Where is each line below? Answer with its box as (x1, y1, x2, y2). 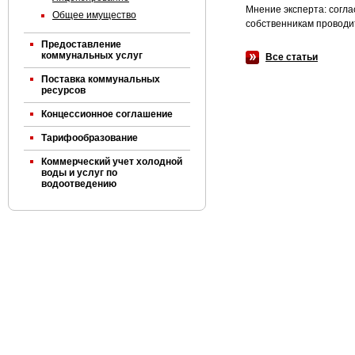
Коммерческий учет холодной (41, 156, 182, 167)
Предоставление (41, 39, 121, 50)
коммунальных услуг (41, 50, 143, 61)
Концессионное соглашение (41, 109, 173, 120)
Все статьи (265, 52, 318, 63)
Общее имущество (52, 10, 136, 21)
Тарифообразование (41, 132, 138, 143)
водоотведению (41, 178, 116, 189)
